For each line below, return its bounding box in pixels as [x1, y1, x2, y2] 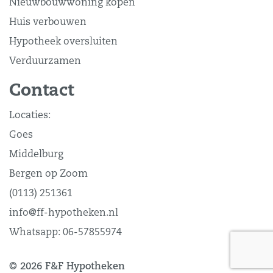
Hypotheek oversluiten [9, 37, 118, 47]
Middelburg [9, 149, 63, 160]
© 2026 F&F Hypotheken [9, 261, 125, 272]
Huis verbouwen [9, 17, 87, 27]
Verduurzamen [9, 56, 81, 66]
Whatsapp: [9, 227, 63, 238]
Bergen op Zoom [9, 169, 88, 179]
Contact [9, 82, 74, 99]
